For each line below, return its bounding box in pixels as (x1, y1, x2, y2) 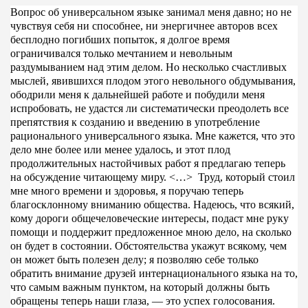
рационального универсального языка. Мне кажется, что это (10, 129, 295, 142)
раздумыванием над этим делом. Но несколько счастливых (10, 60, 287, 73)
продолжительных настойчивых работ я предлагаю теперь (10, 157, 285, 169)
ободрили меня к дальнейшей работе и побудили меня (10, 88, 265, 100)
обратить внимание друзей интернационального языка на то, (10, 267, 298, 279)
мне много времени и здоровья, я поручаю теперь (10, 184, 243, 197)
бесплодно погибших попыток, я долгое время (10, 33, 230, 45)
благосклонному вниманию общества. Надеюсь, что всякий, (10, 198, 294, 210)
